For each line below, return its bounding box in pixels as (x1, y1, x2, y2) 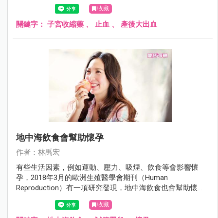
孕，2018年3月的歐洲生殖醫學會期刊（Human (16, 173, 168, 182)
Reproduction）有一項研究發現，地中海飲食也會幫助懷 (16, 183, 198, 192)
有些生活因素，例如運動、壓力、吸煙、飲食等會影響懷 (16, 163, 199, 172)
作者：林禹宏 (16, 148, 60, 157)
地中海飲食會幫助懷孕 (16, 132, 104, 143)
